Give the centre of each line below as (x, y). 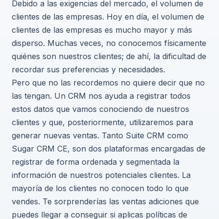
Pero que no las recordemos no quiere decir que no (108, 82)
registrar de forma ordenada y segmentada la (96, 162)
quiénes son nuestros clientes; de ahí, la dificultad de (109, 56)
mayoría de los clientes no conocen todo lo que (100, 188)
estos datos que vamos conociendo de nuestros (100, 109)
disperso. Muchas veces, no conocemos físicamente (109, 43)
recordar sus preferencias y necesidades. (88, 69)
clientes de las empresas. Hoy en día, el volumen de (108, 16)
